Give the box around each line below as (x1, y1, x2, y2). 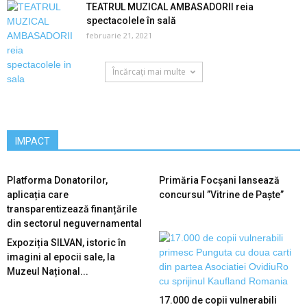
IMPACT (15, 136, 50, 147)
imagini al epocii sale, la (7, 251, 115, 263)
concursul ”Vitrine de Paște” (158, 189, 284, 201)
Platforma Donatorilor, (7, 175, 108, 186)
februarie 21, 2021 (86, 30, 152, 41)
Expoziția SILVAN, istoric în (7, 237, 126, 249)
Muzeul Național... (7, 266, 88, 278)
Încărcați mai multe (112, 66, 186, 78)
